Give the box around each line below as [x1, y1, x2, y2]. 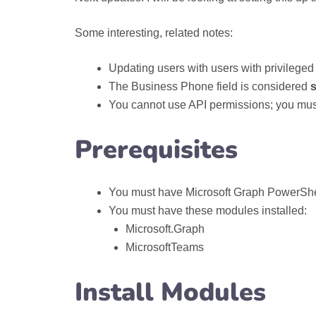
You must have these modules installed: [108, 205, 307, 217]
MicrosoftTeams [125, 241, 207, 253]
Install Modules [74, 275, 266, 310]
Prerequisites [74, 133, 238, 167]
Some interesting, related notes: [74, 27, 233, 39]
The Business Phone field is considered [108, 80, 310, 92]
